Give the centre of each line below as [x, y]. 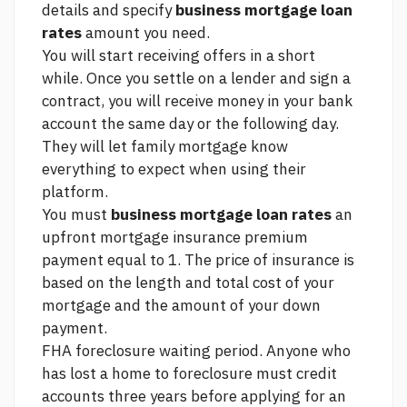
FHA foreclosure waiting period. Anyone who [196, 351]
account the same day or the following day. [190, 124]
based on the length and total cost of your [188, 283]
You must [76, 215]
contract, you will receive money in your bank [197, 101]
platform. [75, 192]
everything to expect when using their [174, 169]
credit [317, 374]
